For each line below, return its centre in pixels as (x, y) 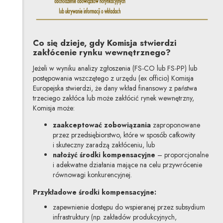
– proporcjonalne (182, 155)
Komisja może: (54, 108)
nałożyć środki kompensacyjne (104, 155)
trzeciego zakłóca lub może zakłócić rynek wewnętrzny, (113, 98)
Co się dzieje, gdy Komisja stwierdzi (104, 43)
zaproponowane (175, 125)
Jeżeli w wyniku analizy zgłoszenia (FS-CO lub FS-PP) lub (115, 68)
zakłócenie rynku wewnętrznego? (102, 52)
